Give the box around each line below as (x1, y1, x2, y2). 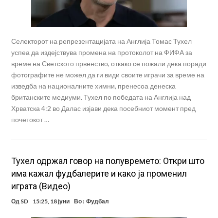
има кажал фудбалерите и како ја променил (11, 168, 187, 179)
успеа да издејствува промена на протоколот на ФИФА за (11, 48, 192, 56)
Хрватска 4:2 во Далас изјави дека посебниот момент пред (11, 104, 196, 112)
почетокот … (11, 115, 49, 124)
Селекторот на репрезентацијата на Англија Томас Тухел (11, 36, 192, 45)
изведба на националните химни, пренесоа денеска (11, 81, 176, 90)
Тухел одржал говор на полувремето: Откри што (11, 155, 204, 166)
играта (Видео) (11, 181, 71, 191)
